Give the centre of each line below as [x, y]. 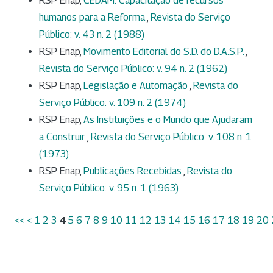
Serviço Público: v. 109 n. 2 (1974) [112, 102]
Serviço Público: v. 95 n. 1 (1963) [109, 188]
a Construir [63, 136]
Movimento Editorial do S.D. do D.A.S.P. [165, 51]
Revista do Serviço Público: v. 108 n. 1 [171, 136]
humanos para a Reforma [93, 17]
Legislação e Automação [136, 85]
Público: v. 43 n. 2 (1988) [92, 34]
